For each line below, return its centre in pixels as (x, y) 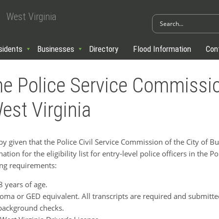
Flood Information (162, 49)
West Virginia (31, 16)
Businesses (56, 49)
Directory (104, 49)
